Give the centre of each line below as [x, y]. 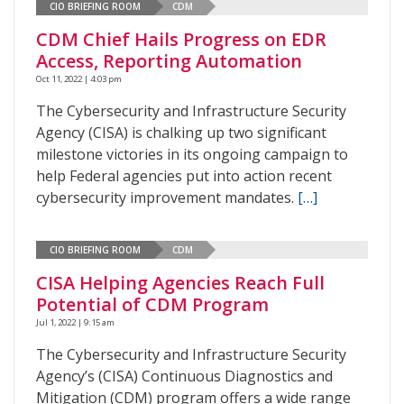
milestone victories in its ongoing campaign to [192, 154]
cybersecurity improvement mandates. [167, 197]
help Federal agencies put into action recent [184, 176]
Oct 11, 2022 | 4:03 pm [79, 79]
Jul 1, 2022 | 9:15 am [75, 322]
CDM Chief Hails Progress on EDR [181, 39]
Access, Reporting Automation [169, 61]
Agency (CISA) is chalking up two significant [181, 133]
